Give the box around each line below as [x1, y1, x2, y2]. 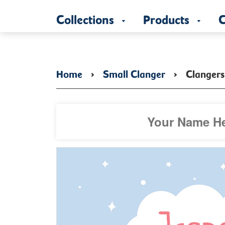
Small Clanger [103, 64, 165, 80]
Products [143, 7, 192, 27]
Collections [56, 7, 117, 27]
